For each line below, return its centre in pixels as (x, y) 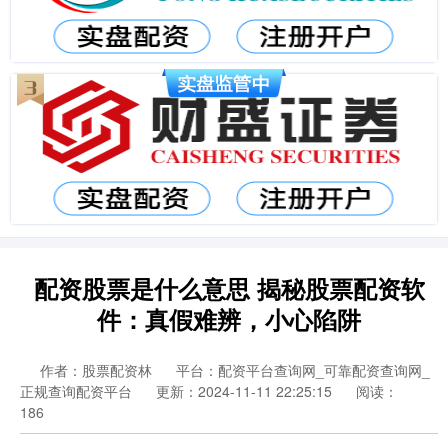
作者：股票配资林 (98, 370)
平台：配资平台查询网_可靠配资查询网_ (303, 370)
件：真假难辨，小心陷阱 (229, 319)
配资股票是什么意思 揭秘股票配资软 (229, 288)
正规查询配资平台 (76, 391)
